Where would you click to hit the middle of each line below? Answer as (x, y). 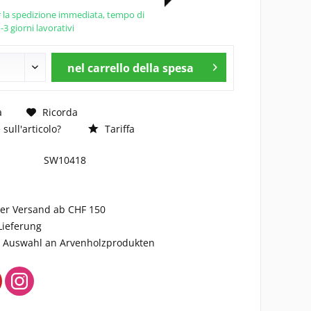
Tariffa (118, 129)
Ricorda (60, 112)
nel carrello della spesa (130, 68)
